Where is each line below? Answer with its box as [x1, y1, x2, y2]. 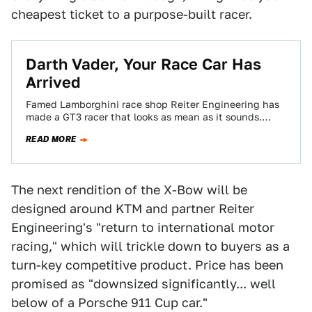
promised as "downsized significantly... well [11, 276, 276, 291]
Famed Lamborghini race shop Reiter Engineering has [26, 99, 279, 110]
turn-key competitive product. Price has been [11, 258, 283, 272]
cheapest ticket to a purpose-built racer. [11, 7, 252, 22]
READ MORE [26, 133, 77, 146]
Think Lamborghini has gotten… [26, 124, 178, 135]
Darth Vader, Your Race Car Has [26, 55, 261, 73]
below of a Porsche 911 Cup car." [11, 295, 208, 310]
